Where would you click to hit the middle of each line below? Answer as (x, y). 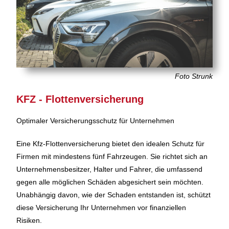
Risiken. (29, 220)
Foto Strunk (193, 76)
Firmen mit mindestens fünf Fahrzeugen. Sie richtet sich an (112, 156)
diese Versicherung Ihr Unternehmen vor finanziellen (101, 207)
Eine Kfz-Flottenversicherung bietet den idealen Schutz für (111, 143)
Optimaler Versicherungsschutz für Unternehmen (96, 120)
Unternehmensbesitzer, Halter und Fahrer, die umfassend (110, 169)
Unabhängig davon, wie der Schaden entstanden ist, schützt (114, 194)
